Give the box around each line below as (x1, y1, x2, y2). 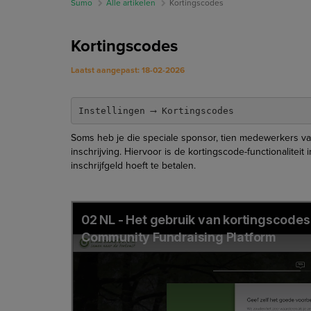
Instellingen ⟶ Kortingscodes (78, 105, 234, 116)
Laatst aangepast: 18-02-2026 (71, 64, 185, 76)
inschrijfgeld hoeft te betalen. (71, 158, 196, 173)
